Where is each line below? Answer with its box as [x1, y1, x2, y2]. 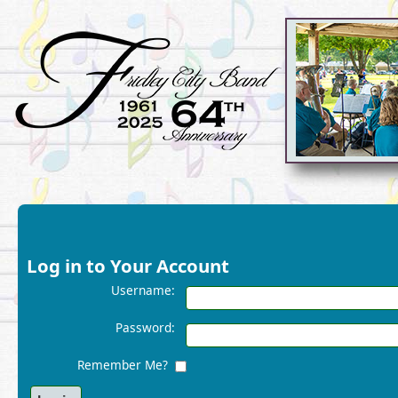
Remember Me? [77, 355, 176, 373]
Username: [111, 281, 176, 298]
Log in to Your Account [27, 252, 229, 278]
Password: [115, 318, 176, 336]
